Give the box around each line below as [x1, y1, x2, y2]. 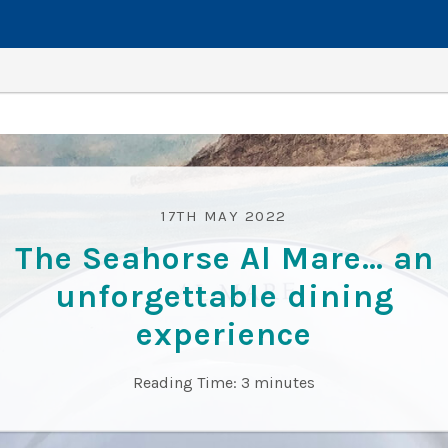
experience [136, 315, 312, 353]
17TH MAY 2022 [161, 206, 287, 225]
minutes [254, 372, 315, 392]
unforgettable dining [54, 277, 394, 315]
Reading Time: [133, 372, 237, 392]
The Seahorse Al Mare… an [14, 239, 434, 277]
